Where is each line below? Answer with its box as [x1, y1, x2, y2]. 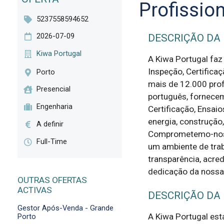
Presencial [36, 84, 71, 94]
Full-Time [36, 136, 67, 146]
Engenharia [36, 102, 73, 111]
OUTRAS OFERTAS [17, 175, 87, 185]
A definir [36, 119, 64, 128]
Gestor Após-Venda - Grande [17, 203, 113, 212]
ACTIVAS [17, 185, 52, 195]
